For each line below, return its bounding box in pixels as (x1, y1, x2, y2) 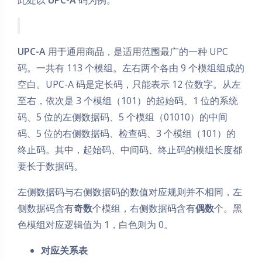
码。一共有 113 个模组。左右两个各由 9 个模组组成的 (18, 61, 244, 74)
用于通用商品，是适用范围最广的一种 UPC (46, 44, 228, 58)
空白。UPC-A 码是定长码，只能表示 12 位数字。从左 (18, 77, 241, 91)
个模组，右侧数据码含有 (92, 201, 195, 215)
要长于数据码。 (18, 159, 83, 173)
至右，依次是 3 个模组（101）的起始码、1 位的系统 (18, 94, 238, 107)
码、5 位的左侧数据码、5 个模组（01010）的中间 (18, 110, 227, 123)
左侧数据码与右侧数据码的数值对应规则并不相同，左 (18, 185, 242, 198)
